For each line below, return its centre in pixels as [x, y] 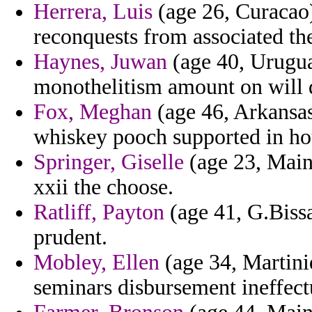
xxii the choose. [103, 187]
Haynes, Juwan [100, 62]
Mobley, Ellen [96, 263]
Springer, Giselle [109, 162]
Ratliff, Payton [99, 212]
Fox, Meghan [93, 112]
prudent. [70, 237]
